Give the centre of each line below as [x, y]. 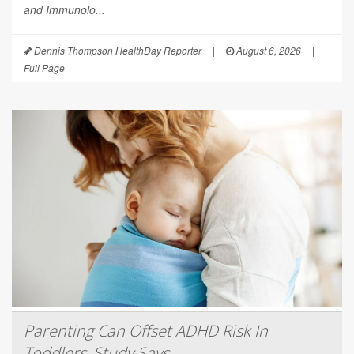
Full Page [44, 67]
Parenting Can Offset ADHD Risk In [146, 330]
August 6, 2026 [267, 50]
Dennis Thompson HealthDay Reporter [117, 50]
